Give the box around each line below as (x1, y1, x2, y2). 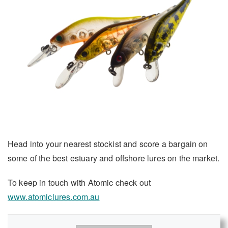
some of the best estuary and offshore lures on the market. (8, 152, 220, 164)
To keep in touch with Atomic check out (8, 176, 151, 188)
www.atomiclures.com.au (8, 190, 100, 203)
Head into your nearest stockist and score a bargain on (8, 137, 208, 150)
